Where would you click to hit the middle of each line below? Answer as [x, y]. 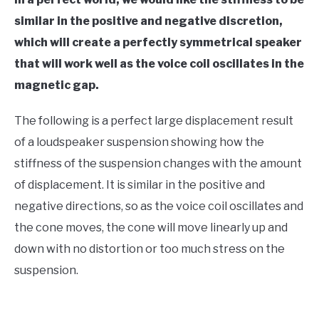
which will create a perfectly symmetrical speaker [158, 43]
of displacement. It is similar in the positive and [140, 185]
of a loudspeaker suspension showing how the [139, 142]
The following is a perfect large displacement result [154, 121]
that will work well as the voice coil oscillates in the [159, 64]
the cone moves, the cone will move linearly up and [151, 228]
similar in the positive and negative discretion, [148, 21]
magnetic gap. [57, 85]
